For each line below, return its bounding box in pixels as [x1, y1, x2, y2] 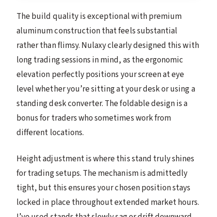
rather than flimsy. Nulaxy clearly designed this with [16, 39, 199, 51]
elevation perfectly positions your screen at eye [16, 68, 185, 80]
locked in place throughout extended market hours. [16, 196, 200, 208]
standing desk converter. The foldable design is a [16, 97, 188, 109]
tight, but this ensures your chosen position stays [16, 182, 191, 194]
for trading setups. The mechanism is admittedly [16, 167, 188, 179]
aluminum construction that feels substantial [16, 25, 178, 37]
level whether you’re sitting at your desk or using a [16, 83, 195, 95]
